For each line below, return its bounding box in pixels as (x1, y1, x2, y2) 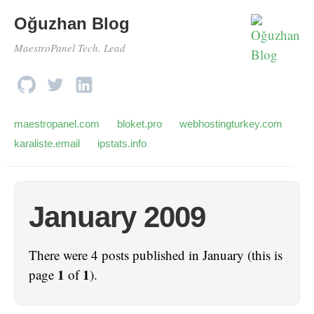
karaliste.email (14, 137, 80, 149)
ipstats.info (97, 137, 146, 149)
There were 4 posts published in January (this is (29, 246, 282, 264)
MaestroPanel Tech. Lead (14, 41, 125, 55)
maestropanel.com (14, 118, 100, 130)
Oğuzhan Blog (14, 14, 130, 33)
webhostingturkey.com (179, 118, 282, 130)
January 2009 (29, 200, 205, 233)
